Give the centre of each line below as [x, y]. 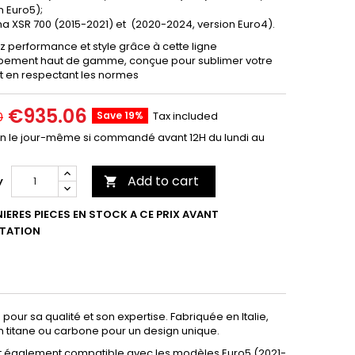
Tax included [185, 116]
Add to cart [163, 181]
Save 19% [120, 115]
